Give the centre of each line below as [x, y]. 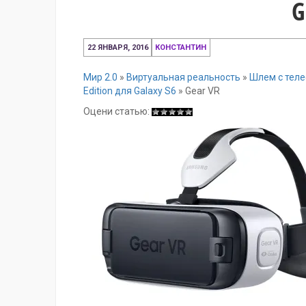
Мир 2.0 [100, 77]
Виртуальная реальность [183, 77]
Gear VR [203, 91]
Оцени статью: [117, 111]
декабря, [169, 55]
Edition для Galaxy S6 [130, 91]
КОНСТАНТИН [181, 47]
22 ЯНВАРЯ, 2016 [118, 47]
